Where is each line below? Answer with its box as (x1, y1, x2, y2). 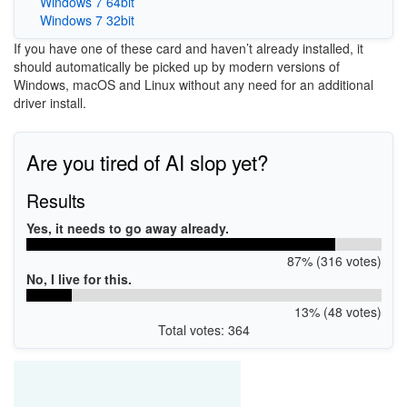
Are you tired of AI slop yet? (25, 147, 268, 177)
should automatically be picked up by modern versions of (14, 56, 340, 75)
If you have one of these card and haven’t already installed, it (14, 38, 363, 57)
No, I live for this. (25, 270, 132, 289)
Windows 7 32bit (39, 10, 134, 29)
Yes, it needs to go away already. (25, 219, 229, 238)
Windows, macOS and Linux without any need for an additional (14, 74, 373, 94)
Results (25, 187, 85, 214)
